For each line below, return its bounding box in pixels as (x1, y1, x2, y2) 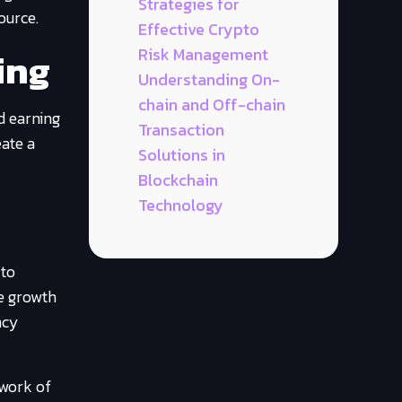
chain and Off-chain (138, 92, 285, 117)
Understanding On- (138, 66, 280, 92)
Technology (138, 192, 223, 217)
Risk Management (138, 41, 268, 66)
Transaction (138, 117, 224, 142)
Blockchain (138, 167, 218, 192)
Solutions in (138, 142, 225, 167)
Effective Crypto (138, 16, 259, 41)
